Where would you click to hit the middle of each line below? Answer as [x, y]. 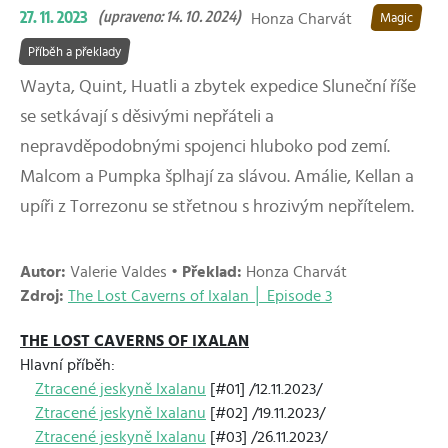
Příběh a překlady [74, 52]
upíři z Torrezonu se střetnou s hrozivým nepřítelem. [217, 207]
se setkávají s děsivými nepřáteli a [147, 117]
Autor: [43, 272]
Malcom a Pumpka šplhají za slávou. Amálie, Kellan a [217, 177]
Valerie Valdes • [124, 272]
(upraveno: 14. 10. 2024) [169, 17]
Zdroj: [42, 296]
